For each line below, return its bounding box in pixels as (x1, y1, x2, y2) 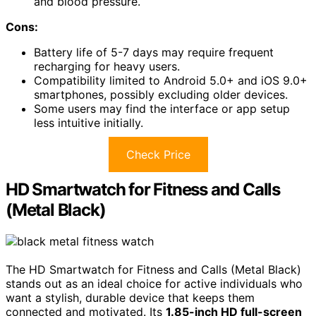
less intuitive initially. (34, 116, 143, 130)
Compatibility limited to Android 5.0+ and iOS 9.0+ (34, 73, 308, 88)
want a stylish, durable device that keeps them (6, 291, 255, 305)
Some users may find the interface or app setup (34, 102, 290, 116)
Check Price (126, 147, 190, 162)
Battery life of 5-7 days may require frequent (34, 45, 274, 60)
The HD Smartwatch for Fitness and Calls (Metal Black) (6, 262, 301, 277)
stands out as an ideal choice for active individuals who (6, 276, 303, 291)
